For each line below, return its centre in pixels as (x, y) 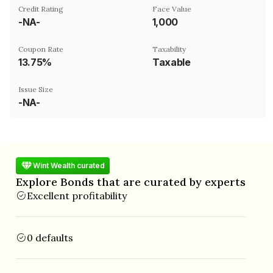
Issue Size (36, 89)
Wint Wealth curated (69, 165)
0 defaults (50, 237)
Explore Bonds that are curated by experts (131, 182)
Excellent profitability (77, 195)
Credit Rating (41, 9)
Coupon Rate (41, 49)
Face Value (172, 9)
